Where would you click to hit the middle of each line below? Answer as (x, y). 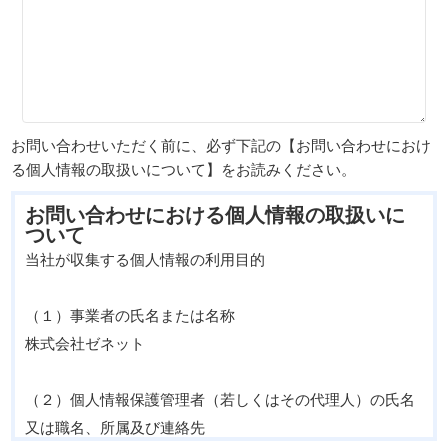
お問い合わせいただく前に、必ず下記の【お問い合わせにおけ (221, 144)
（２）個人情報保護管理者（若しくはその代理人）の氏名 (220, 398)
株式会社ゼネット (85, 342)
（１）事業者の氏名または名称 (130, 314)
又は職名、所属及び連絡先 (115, 426)
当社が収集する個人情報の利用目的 (145, 258)
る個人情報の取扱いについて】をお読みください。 (184, 168)
